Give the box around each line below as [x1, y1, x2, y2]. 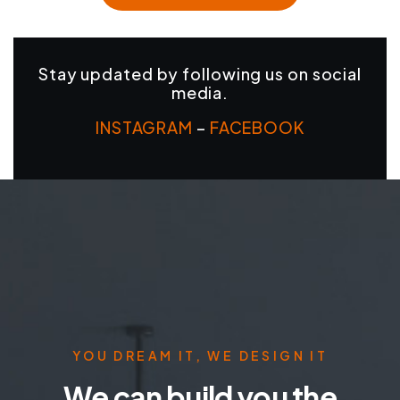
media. [171, 81, 229, 103]
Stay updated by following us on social [37, 62, 362, 84]
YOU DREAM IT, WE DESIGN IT [71, 346, 329, 363]
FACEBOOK [209, 116, 304, 137]
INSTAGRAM [95, 116, 194, 137]
